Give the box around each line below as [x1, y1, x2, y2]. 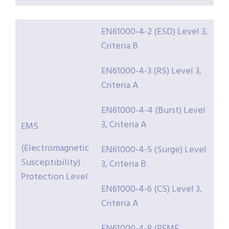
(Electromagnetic [21, 141, 89, 156]
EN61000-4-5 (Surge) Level [101, 143, 207, 158]
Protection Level [21, 170, 88, 185]
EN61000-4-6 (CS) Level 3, [101, 182, 202, 197]
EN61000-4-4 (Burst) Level [101, 103, 205, 119]
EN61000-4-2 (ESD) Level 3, [101, 25, 208, 40]
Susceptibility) [21, 155, 80, 171]
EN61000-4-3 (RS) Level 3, [101, 64, 201, 79]
